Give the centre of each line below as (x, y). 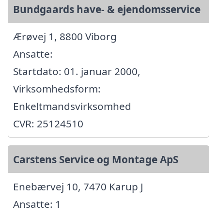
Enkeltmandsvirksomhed (72, 106)
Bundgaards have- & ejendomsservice (107, 9)
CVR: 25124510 (48, 123)
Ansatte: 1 (37, 204)
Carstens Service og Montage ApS (96, 159)
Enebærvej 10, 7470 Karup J (78, 186)
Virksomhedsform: (57, 88)
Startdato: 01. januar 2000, (77, 71)
